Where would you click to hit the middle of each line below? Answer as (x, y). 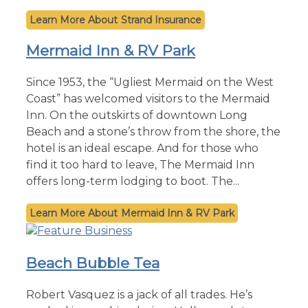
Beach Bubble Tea (93, 263)
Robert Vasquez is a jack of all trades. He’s (139, 294)
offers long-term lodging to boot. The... (133, 181)
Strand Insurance (161, 20)
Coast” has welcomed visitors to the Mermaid (148, 98)
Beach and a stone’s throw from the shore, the (153, 131)
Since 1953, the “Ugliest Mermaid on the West (150, 82)
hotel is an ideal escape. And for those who (142, 148)
